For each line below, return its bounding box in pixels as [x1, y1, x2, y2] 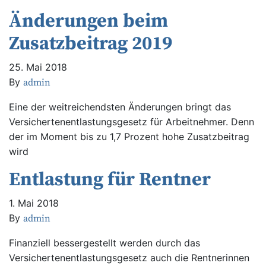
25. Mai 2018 [9, 61, 67, 73]
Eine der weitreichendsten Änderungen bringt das [9, 101, 231, 113]
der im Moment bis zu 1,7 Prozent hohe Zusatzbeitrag [9, 131, 249, 142]
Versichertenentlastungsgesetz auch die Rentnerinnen [9, 252, 249, 264]
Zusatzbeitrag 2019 [9, 32, 172, 56]
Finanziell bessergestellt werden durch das [9, 237, 200, 249]
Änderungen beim [9, 9, 168, 33]
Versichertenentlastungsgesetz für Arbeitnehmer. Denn [9, 116, 254, 128]
